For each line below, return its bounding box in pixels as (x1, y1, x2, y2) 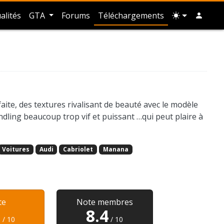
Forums (61, 10, 90, 21)
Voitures (1, 144, 29, 153)
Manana (102, 144, 128, 153)
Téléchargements (98, 10, 164, 21)
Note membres (76, 196, 133, 207)
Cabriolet (63, 144, 93, 153)
